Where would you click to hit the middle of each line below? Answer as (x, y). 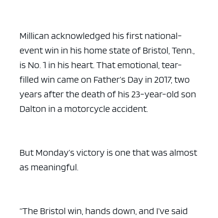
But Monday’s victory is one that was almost (108, 152)
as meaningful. (50, 167)
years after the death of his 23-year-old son (108, 94)
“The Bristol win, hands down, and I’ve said (104, 210)
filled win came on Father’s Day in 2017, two (105, 79)
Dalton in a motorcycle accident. (85, 108)
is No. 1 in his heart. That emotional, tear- (101, 64)
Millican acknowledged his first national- (101, 35)
